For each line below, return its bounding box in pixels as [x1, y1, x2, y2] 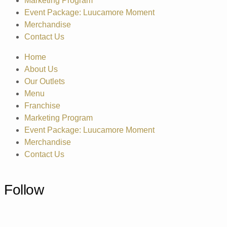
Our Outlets [24, 77, 65, 86]
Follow [4, 181, 44, 198]
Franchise [24, 101, 60, 110]
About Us [24, 64, 58, 73]
